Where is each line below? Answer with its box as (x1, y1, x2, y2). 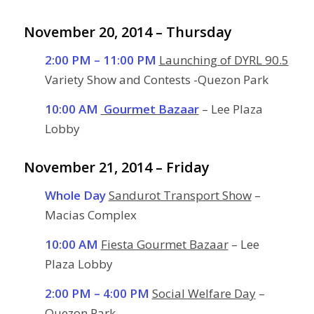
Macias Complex (44, 206, 137, 223)
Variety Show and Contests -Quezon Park (44, 71, 268, 88)
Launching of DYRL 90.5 (158, 51, 289, 68)
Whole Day (44, 186, 106, 203)
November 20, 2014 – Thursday (23, 22, 232, 42)
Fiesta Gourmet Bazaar (100, 236, 228, 253)
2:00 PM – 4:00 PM (44, 285, 149, 302)
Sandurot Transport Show (108, 186, 252, 203)
